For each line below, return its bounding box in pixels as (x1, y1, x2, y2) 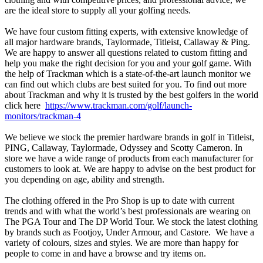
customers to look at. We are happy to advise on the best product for (5, 164, 255, 174)
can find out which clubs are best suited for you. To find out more (5, 79, 247, 89)
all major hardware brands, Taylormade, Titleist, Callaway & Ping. (5, 37, 250, 47)
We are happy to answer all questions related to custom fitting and (5, 48, 247, 58)
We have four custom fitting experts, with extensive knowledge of (5, 26, 248, 36)
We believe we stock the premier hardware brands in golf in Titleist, (5, 132, 254, 142)
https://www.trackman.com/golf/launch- (45, 100, 192, 110)
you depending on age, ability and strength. (5, 174, 164, 184)
